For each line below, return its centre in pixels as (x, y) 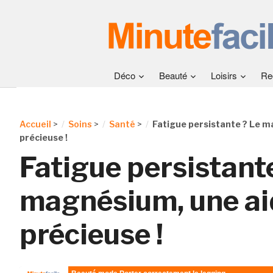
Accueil (35, 124)
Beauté (173, 75)
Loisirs (224, 75)
